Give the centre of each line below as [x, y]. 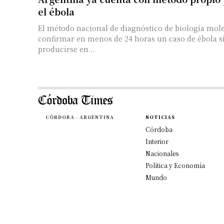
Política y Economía [175, 165]
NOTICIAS [160, 117]
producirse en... [66, 49]
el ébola [56, 11]
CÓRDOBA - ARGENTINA [79, 117]
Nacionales [162, 153]
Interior [157, 141]
